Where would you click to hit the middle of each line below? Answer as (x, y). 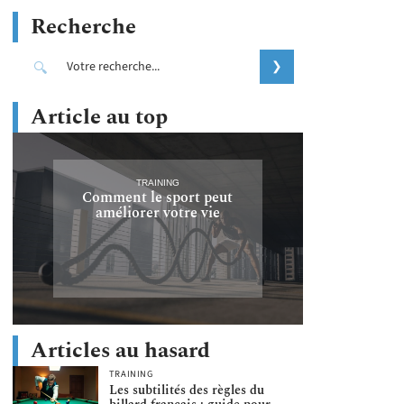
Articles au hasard (120, 350)
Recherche (83, 27)
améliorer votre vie (157, 212)
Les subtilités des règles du (186, 390)
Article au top (99, 117)
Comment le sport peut (158, 197)
